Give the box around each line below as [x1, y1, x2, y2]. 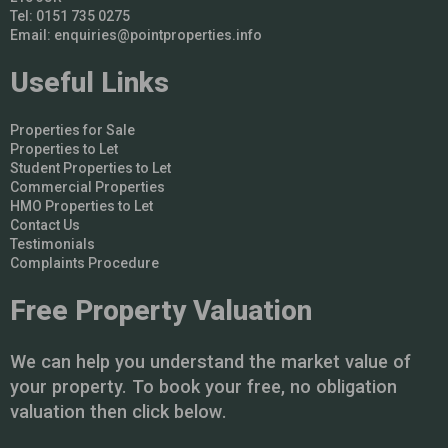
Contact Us [10, 216, 80, 233]
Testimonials [10, 235, 95, 252]
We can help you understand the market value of [10, 350, 411, 372]
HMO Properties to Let [10, 197, 153, 214]
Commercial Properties [10, 178, 165, 195]
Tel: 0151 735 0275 [10, 7, 130, 24]
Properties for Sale [10, 121, 135, 138]
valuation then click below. [10, 400, 227, 422]
